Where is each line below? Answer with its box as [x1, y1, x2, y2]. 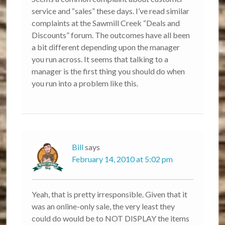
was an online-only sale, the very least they [32, 201, 175, 211]
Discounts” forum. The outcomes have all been [32, 30, 190, 40]
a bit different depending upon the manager [32, 42, 180, 52]
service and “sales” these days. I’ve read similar [32, 6, 190, 16]
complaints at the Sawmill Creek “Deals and [32, 18, 180, 28]
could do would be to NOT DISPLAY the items [32, 213, 190, 223]
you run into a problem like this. [32, 78, 139, 88]
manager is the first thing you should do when [32, 66, 185, 76]
